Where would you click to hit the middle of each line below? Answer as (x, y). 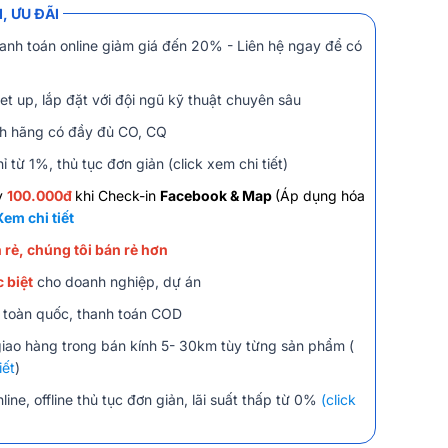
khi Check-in (117, 196)
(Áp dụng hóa (320, 196)
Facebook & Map (217, 196)
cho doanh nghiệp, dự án (117, 282)
